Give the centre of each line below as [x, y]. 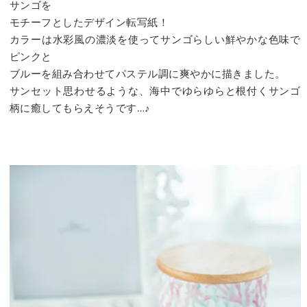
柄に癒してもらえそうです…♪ [80, 109]
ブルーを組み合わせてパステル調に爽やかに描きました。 [147, 74]
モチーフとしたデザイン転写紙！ [89, 23]
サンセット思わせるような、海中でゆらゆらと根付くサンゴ [155, 91]
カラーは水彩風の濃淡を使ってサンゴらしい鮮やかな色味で [155, 40]
